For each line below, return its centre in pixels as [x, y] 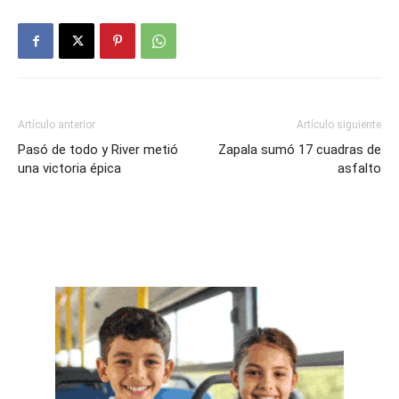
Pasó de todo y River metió [98, 149]
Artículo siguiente [339, 124]
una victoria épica [69, 168]
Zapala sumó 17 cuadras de [300, 149]
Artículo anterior [57, 124]
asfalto [359, 168]
